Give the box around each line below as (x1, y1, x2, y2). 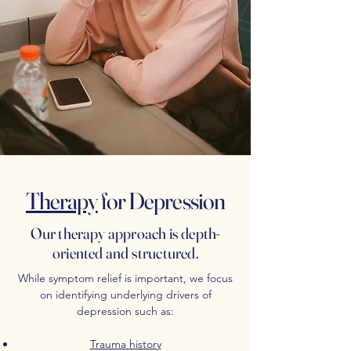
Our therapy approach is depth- (30, 223, 221, 243)
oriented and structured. (52, 243, 198, 262)
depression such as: (77, 304, 174, 318)
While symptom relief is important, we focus (18, 271, 233, 285)
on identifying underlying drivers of (39, 288, 212, 302)
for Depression (97, 186, 226, 215)
